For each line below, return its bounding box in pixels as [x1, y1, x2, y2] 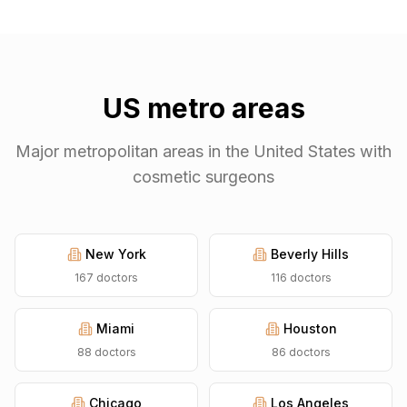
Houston [283, 321, 337, 336]
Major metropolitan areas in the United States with [15, 142, 392, 161]
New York [84, 246, 146, 262]
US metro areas [102, 92, 305, 124]
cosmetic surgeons [133, 167, 274, 186]
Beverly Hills [271, 246, 349, 262]
